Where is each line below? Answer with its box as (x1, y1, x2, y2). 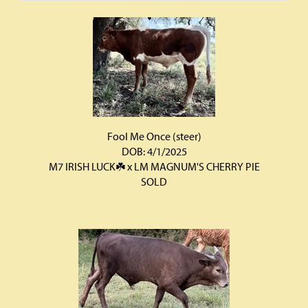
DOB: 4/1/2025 (121, 144, 187, 158)
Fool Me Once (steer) (107, 129, 201, 143)
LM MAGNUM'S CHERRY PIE (133, 159, 260, 173)
